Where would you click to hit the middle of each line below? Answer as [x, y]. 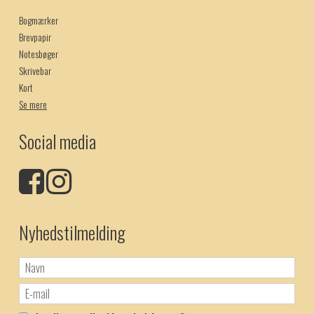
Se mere [33, 104]
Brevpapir [35, 37]
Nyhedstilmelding [72, 232]
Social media [57, 142]
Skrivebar [35, 71]
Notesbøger [39, 54]
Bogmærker [39, 20]
